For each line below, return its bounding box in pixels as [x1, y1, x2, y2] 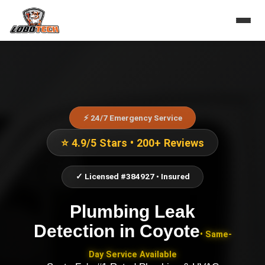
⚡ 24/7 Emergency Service [83, 112, 182, 122]
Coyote [139, 220, 200, 241]
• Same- [199, 229, 232, 240]
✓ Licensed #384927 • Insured [75, 172, 190, 182]
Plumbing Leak [70, 201, 195, 221]
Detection [33, 220, 115, 241]
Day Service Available [88, 249, 177, 260]
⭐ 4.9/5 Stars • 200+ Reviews [61, 136, 204, 149]
